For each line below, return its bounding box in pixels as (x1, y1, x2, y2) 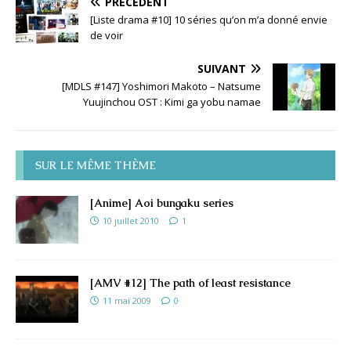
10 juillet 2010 (103, 215, 159, 227)
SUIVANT (197, 61, 246, 77)
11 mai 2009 (103, 294, 151, 306)
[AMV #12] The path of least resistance (90, 275, 291, 290)
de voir (90, 28, 123, 43)
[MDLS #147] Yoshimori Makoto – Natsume (62, 79, 261, 94)
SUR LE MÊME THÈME (35, 158, 156, 173)
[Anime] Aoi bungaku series (90, 196, 233, 211)
